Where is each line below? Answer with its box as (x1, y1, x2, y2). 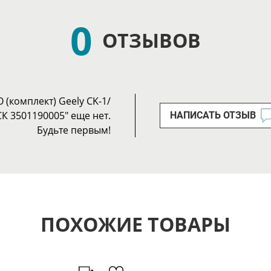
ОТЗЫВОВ (102, 27, 201, 54)
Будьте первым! (37, 123, 111, 137)
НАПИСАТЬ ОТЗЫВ (170, 109, 256, 122)
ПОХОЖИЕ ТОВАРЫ (41, 211, 230, 238)
